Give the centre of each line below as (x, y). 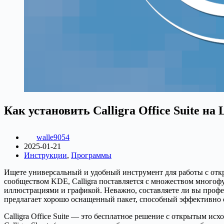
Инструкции (45, 155)
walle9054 (53, 137)
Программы (91, 155)
